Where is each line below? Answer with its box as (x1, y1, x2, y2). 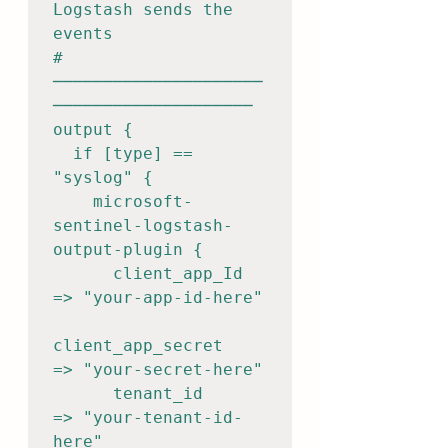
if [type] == (53, 144, 73, 163)
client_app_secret (53, 336, 223, 355)
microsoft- (53, 192, 93, 211)
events (53, 24, 113, 43)
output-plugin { (53, 240, 203, 259)
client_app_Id (53, 264, 113, 283)
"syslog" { (53, 168, 153, 187)
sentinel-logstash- (53, 216, 233, 235)
